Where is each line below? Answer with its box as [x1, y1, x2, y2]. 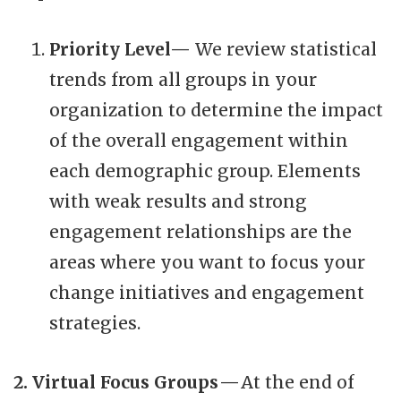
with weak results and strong [49, 190, 307, 212]
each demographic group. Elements [49, 159, 361, 182]
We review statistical [195, 38, 377, 60]
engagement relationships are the [49, 220, 352, 243]
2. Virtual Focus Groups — [13, 371, 240, 393]
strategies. [49, 311, 141, 334]
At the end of [240, 371, 354, 393]
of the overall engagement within [49, 129, 348, 151]
